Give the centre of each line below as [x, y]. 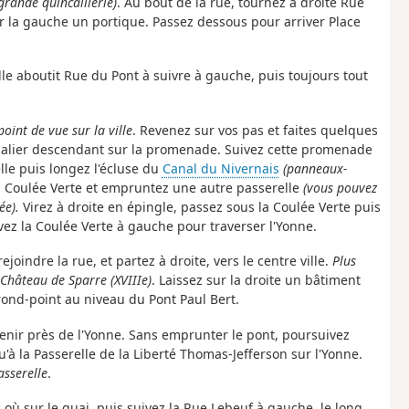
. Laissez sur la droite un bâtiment [256, 280]
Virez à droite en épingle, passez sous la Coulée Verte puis [199, 206]
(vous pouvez [340, 187]
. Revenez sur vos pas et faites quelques [255, 130]
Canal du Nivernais [220, 168]
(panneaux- [315, 168]
